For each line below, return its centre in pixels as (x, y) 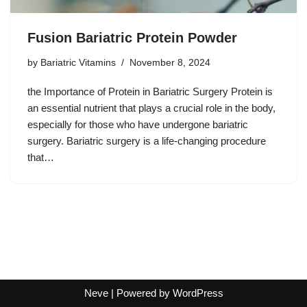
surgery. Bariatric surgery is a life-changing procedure (147, 141)
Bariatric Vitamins (78, 63)
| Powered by (140, 293)
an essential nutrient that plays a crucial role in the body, (151, 108)
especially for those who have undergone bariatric (138, 125)
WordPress (198, 293)
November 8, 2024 (170, 63)
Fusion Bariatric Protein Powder (132, 38)
